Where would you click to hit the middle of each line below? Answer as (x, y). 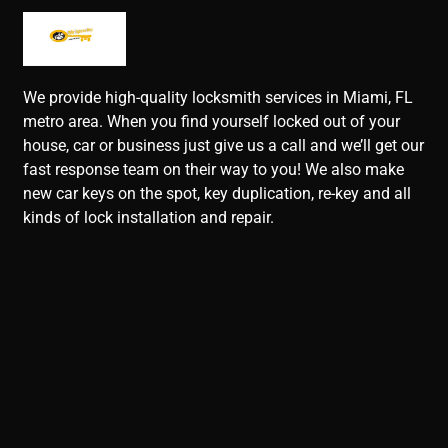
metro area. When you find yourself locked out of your (212, 121)
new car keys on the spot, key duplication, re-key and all (217, 193)
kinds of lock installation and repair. (149, 217)
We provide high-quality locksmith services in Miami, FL (218, 97)
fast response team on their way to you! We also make (214, 169)
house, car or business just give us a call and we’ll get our (224, 145)
